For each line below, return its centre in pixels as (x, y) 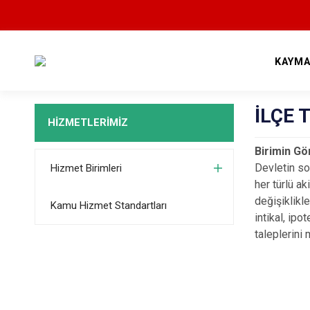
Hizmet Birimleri (86, 168)
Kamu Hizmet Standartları (108, 206)
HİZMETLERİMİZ (88, 122)
